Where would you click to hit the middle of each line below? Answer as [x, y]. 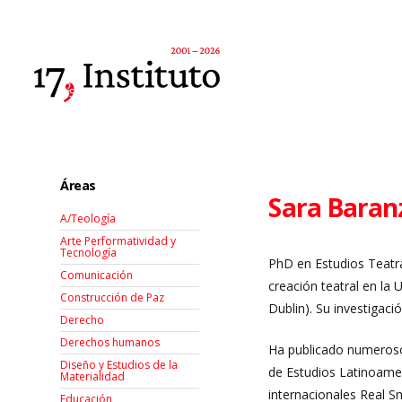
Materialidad [93, 377]
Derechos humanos [110, 343]
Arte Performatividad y [118, 241]
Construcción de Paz [113, 298]
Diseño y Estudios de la [119, 365]
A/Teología [88, 219]
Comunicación [97, 275]
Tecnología [89, 253]
